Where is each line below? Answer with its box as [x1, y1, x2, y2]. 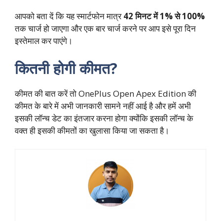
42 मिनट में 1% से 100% [123, 10, 205, 22]
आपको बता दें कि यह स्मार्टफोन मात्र [15, 10, 123, 22]
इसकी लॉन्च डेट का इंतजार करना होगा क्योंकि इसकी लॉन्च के [15, 112, 193, 124]
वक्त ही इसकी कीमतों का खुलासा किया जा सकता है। [15, 124, 169, 136]
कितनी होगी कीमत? [15, 58, 117, 78]
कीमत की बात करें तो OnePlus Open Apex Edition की [15, 87, 196, 99]
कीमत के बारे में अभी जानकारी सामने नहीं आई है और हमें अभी [15, 100, 191, 111]
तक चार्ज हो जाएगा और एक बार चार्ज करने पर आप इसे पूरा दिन [15, 23, 196, 35]
